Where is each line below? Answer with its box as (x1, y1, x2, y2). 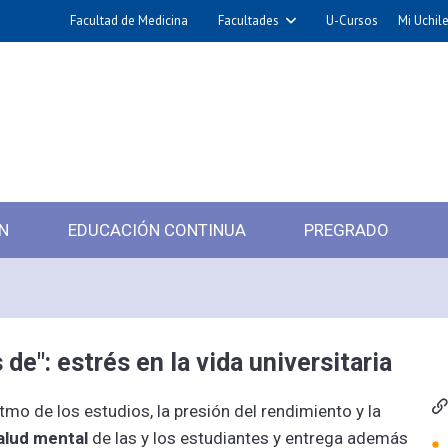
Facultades (218, 12, 279, 29)
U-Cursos (326, 12, 378, 29)
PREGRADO (304, 220, 390, 240)
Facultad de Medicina (70, 12, 188, 29)
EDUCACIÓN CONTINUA (67, 220, 246, 240)
